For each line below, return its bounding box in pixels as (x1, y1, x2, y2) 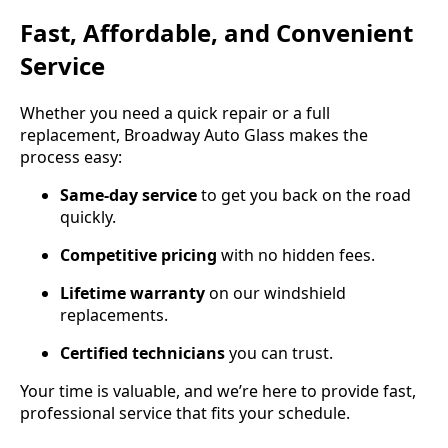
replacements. (60, 304, 168, 327)
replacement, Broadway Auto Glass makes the (20, 124, 368, 147)
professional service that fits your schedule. (20, 402, 350, 425)
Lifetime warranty (60, 282, 205, 305)
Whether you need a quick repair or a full (20, 102, 330, 125)
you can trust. (225, 342, 333, 365)
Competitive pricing (60, 244, 217, 267)
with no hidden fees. (217, 244, 375, 267)
